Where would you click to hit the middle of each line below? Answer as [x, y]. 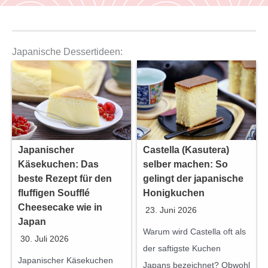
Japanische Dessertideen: [67, 52]
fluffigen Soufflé [54, 193]
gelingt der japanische [193, 178]
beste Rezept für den [65, 178]
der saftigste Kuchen [182, 248]
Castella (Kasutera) [186, 150]
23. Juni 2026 [171, 210]
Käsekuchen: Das [58, 164]
